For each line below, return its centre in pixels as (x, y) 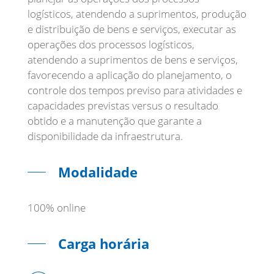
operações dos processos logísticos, (111, 44)
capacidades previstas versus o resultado (123, 106)
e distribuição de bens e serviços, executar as (132, 29)
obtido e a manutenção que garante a (115, 121)
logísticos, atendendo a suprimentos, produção (137, 14)
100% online (57, 208)
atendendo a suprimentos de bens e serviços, (133, 60)
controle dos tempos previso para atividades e (135, 90)
